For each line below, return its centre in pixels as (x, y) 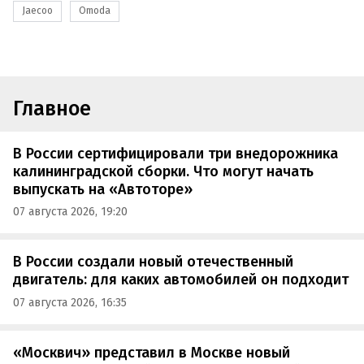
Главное (52, 109)
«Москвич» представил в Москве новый (152, 352)
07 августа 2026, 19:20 (70, 212)
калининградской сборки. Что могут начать (163, 171)
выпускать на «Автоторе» (103, 189)
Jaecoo (37, 11)
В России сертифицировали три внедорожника (175, 153)
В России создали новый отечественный (153, 262)
